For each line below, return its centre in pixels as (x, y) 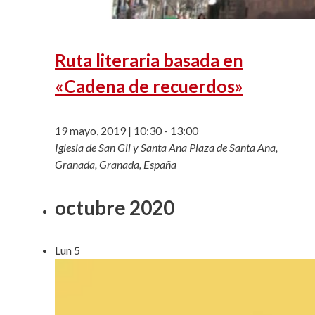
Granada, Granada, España (116, 164)
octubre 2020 (115, 207)
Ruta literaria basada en (149, 59)
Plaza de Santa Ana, (233, 147)
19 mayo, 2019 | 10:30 (108, 130)
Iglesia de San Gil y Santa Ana (122, 147)
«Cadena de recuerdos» (149, 85)
